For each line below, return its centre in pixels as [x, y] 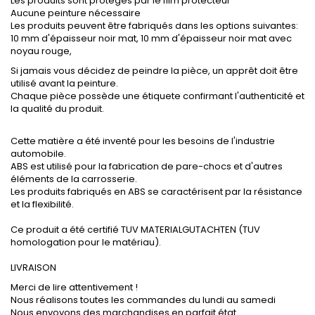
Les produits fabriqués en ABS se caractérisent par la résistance [156, 192]
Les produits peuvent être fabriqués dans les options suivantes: [154, 26]
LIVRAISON [33, 268]
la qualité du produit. [57, 109]
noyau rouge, [42, 51]
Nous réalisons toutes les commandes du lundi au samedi [143, 300]
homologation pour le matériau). [86, 243]
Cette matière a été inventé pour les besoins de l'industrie [143, 141]
